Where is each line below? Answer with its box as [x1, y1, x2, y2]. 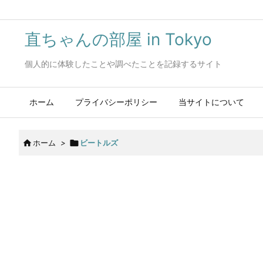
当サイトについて [178, 97, 244, 107]
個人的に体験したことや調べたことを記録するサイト [25, 59, 222, 69]
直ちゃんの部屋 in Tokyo [25, 29, 212, 49]
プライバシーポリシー [75, 97, 157, 107]
